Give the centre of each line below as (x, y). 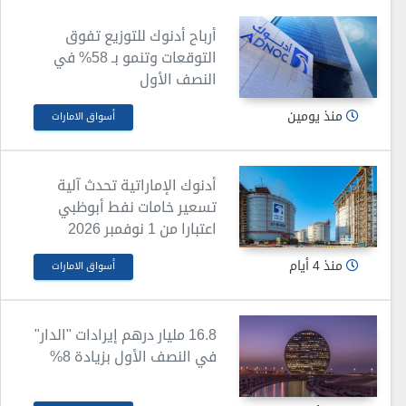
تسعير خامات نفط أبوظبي (138, 207)
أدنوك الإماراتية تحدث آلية (137, 185)
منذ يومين (317, 117)
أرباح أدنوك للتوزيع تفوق (141, 35)
